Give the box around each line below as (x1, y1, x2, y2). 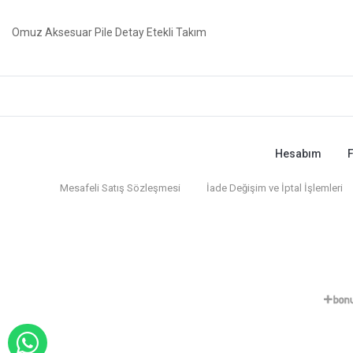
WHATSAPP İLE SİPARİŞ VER (48, 336, 191, 349)
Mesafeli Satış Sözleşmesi (60, 181, 180, 194)
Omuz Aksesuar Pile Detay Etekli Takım (12, 25, 206, 39)
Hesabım (275, 147, 321, 160)
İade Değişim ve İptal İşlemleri (206, 181, 343, 194)
